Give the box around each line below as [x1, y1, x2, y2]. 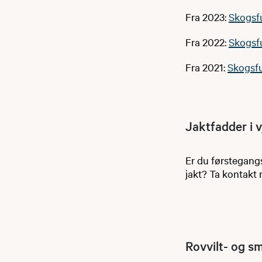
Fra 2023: [185, 10, 229, 24]
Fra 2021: [185, 60, 227, 74]
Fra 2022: [185, 35, 229, 49]
